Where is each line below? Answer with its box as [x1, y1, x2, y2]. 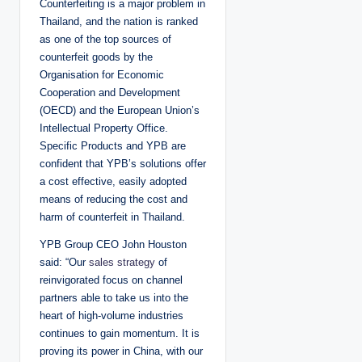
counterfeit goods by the [40, 51, 153, 64]
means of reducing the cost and [40, 193, 187, 206]
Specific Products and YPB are [40, 140, 186, 153]
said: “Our [40, 256, 89, 269]
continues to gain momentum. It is [40, 327, 200, 340]
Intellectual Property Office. [40, 122, 168, 135]
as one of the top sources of [40, 33, 171, 46]
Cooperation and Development [40, 86, 180, 99]
